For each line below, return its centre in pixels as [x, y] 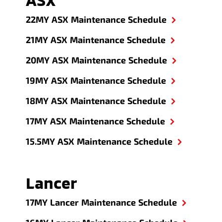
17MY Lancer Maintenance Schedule [102, 202]
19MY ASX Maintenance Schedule [96, 80]
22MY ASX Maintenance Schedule [96, 19]
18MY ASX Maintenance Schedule [96, 101]
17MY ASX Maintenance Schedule [96, 121]
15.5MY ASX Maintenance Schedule [99, 141]
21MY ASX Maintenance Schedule [96, 40]
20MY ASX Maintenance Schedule [97, 60]
